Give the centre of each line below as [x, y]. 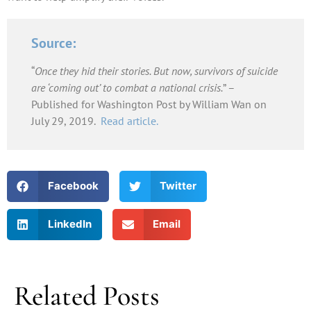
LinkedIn [69, 224]
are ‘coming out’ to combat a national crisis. [127, 88]
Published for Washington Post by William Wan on [149, 104]
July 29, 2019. [66, 121]
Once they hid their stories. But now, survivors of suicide [156, 71]
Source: [53, 43]
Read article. [129, 121]
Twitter [178, 186]
